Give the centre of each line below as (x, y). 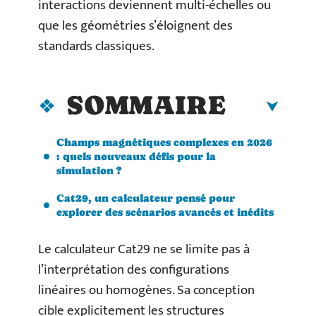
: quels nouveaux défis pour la (136, 156)
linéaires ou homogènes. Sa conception (146, 290)
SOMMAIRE (146, 105)
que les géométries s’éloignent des (135, 26)
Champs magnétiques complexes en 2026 (164, 142)
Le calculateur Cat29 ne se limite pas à (144, 249)
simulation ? (89, 170)
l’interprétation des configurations (134, 270)
